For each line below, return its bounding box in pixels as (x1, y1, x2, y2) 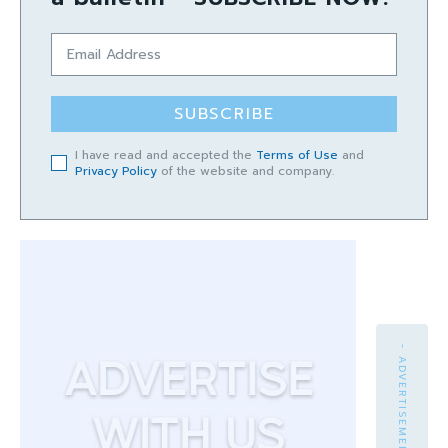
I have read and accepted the (75, 145, 256, 164)
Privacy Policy (75, 161, 157, 180)
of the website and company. (157, 161, 334, 180)
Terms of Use (256, 145, 338, 164)
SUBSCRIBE (173, 101, 275, 126)
